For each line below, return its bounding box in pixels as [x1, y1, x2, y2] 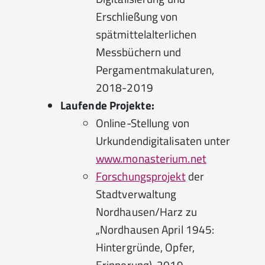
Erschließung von [96, 8, 178, 25]
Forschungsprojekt [96, 167, 186, 185]
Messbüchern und [96, 43, 182, 60]
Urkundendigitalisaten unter [96, 132, 231, 149]
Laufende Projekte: [60, 96, 154, 114]
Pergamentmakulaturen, [96, 61, 215, 78]
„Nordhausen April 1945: [96, 221, 215, 238]
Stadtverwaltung [96, 185, 177, 202]
